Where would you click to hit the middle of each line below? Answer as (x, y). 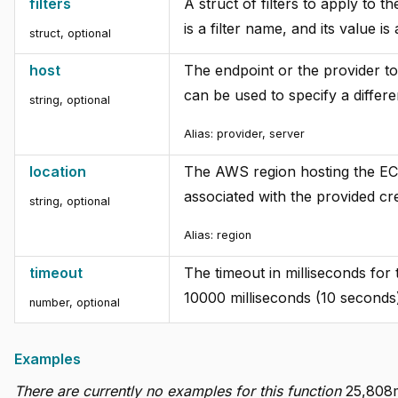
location (60, 172)
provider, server (261, 134)
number (49, 303)
